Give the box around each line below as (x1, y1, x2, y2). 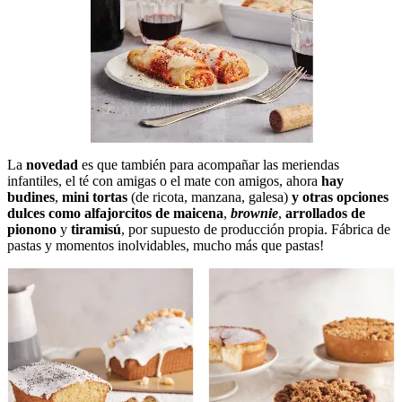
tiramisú (71, 221, 121, 237)
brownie (231, 205, 278, 221)
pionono (7, 221, 57, 237)
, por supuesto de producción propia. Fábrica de (121, 221, 390, 237)
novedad (26, 156, 78, 172)
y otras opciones (288, 188, 389, 205)
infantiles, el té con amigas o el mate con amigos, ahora (7, 172, 321, 188)
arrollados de (285, 205, 365, 221)
